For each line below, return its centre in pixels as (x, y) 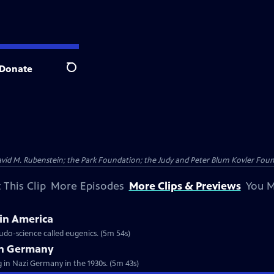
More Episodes (87, 186)
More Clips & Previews (185, 186)
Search (81, 74)
